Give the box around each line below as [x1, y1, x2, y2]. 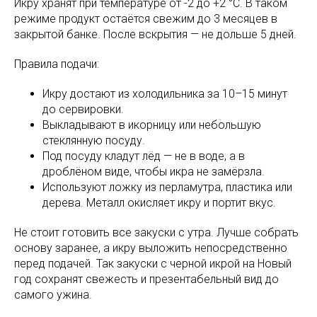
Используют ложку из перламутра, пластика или [42, 180, 292, 194]
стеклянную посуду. [42, 133, 145, 147]
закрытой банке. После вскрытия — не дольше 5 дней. [14, 27, 296, 41]
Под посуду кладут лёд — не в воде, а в [42, 149, 245, 163]
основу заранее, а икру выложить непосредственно [14, 241, 287, 255]
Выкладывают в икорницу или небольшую [42, 117, 261, 132]
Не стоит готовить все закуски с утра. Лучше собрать [14, 225, 299, 239]
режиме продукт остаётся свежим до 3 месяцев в [14, 11, 277, 25]
